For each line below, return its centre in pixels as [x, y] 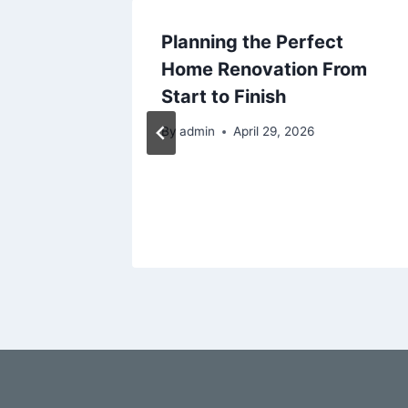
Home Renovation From [264, 69]
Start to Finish [224, 96]
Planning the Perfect [252, 41]
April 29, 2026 [274, 132]
